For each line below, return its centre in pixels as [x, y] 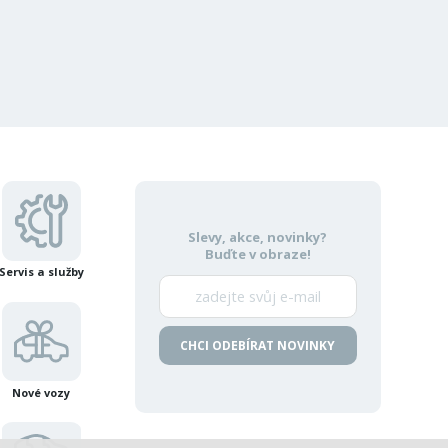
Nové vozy [41, 392]
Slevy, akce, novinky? [258, 237]
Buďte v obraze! [257, 254]
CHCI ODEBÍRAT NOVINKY [258, 346]
